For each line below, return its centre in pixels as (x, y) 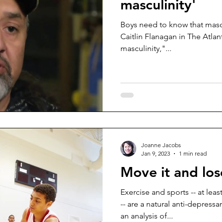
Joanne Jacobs (161, 145)
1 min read (193, 153)
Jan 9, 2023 (156, 153)
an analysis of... (147, 216)
